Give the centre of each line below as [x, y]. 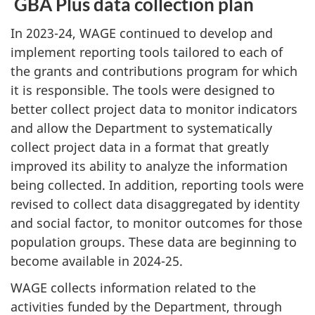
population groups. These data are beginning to [154, 242]
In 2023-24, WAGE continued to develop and [142, 33]
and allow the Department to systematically [141, 128]
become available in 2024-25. [97, 261]
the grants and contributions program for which [154, 71]
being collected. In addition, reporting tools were [157, 185]
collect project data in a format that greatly [140, 147]
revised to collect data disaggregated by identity [155, 204]
